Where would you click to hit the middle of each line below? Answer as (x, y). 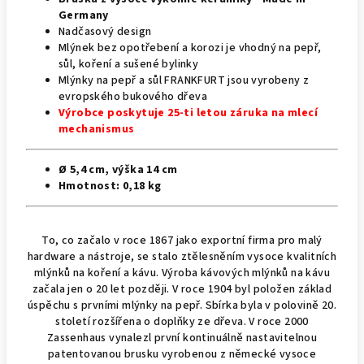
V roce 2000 (279, 322)
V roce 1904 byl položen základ (252, 289)
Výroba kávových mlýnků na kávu (246, 273)
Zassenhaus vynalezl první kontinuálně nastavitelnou (182, 338)
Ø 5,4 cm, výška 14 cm (118, 170)
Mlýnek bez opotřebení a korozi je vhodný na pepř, (190, 48)
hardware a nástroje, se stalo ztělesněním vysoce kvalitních (182, 257)
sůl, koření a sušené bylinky (129, 64)
